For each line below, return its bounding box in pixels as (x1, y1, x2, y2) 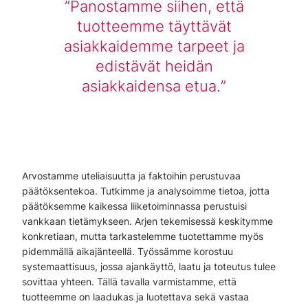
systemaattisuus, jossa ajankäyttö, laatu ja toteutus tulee (22, 261, 276, 272)
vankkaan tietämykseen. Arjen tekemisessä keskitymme (22, 215, 273, 227)
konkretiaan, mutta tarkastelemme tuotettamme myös (22, 230, 263, 242)
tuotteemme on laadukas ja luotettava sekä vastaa (22, 291, 249, 302)
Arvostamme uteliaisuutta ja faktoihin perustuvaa (22, 170, 241, 181)
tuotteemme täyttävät (76, 16, 232, 35)
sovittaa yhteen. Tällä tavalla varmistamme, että (22, 276, 236, 287)
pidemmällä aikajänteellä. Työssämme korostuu (22, 245, 233, 257)
